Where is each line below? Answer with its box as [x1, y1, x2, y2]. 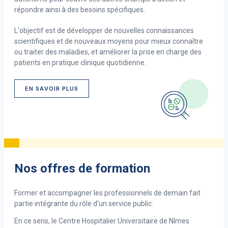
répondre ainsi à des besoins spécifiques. [14, 6, 147, 14]
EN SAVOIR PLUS [25, 85, 79, 93]
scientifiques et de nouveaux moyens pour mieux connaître [14, 37, 203, 46]
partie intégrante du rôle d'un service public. [14, 199, 155, 208]
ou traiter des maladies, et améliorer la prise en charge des [14, 48, 202, 56]
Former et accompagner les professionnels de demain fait [14, 188, 201, 197]
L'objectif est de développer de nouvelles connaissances [14, 26, 194, 35]
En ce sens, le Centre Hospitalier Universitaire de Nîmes [14, 216, 189, 225]
